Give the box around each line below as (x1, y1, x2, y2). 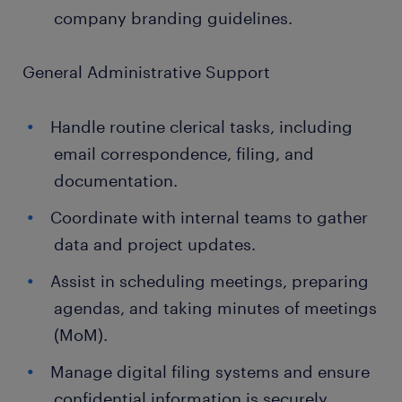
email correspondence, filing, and (54, 144, 314, 163)
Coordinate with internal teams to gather (50, 207, 368, 227)
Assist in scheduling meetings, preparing (50, 271, 369, 291)
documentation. (54, 170, 178, 190)
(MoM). (54, 325, 108, 345)
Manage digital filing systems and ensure (50, 362, 370, 381)
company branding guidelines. (54, 8, 293, 28)
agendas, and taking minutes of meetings (54, 298, 377, 318)
